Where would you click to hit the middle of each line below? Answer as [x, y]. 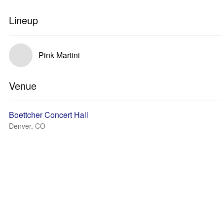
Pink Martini [59, 55]
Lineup [23, 20]
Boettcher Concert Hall [49, 115]
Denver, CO [27, 126]
